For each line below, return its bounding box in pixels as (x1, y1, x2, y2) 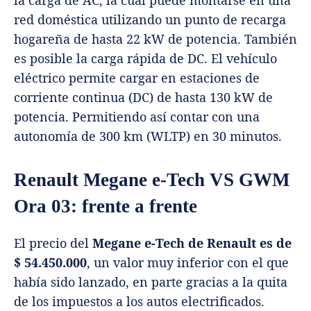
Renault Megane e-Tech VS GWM (14, 169, 289, 190)
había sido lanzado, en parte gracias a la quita (14, 273, 287, 290)
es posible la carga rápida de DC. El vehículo (14, 49, 277, 67)
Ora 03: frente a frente (14, 195, 197, 217)
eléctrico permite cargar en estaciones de (14, 69, 260, 86)
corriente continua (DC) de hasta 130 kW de (14, 88, 273, 106)
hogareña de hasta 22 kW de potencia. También (14, 30, 297, 47)
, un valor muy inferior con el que (87, 253, 289, 271)
